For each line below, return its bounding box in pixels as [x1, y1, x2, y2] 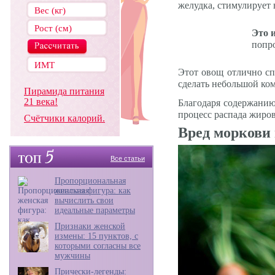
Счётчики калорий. [24, 113, 105, 123]
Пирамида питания [24, 86, 104, 96]
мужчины [55, 251, 90, 260]
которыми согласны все [55, 241, 141, 250]
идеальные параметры [55, 206, 135, 215]
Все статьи [110, 155, 145, 162]
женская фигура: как [55, 186, 131, 195]
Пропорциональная [55, 176, 126, 185]
